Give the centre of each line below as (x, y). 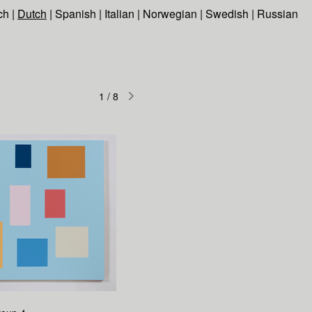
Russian (278, 14)
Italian (119, 14)
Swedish (227, 14)
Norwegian (170, 14)
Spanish (76, 14)
